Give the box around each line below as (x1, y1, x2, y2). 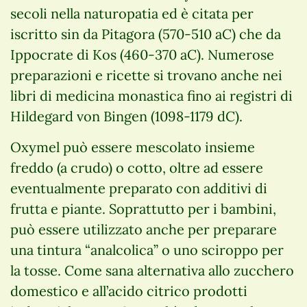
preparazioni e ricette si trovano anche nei (10, 66, 282, 84)
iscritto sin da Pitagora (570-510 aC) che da (10, 25, 281, 42)
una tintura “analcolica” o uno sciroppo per (10, 241, 284, 258)
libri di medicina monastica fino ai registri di (10, 86, 293, 104)
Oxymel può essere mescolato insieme (10, 138, 255, 156)
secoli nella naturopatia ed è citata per (10, 4, 254, 22)
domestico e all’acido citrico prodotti (10, 282, 247, 299)
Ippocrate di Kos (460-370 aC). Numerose (10, 45, 274, 63)
